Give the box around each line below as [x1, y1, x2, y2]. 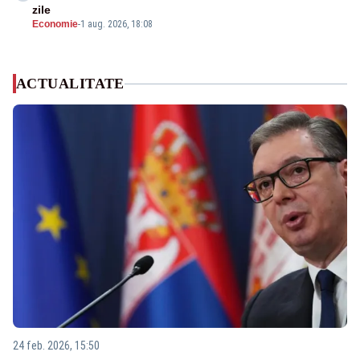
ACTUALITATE [16, 76, 125, 92]
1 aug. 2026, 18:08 [80, 18, 153, 31]
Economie [32, 18, 78, 31]
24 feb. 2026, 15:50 [13, 338, 100, 352]
